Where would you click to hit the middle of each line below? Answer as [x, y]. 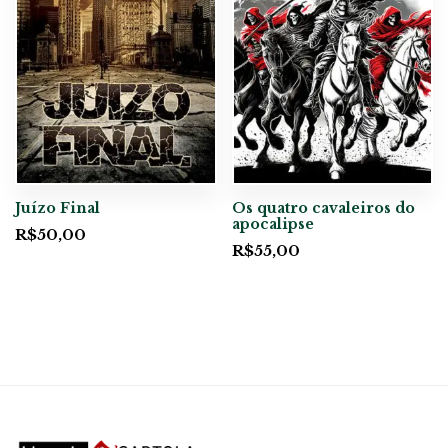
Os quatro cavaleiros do [323, 208]
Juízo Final [57, 208]
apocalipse [272, 224]
